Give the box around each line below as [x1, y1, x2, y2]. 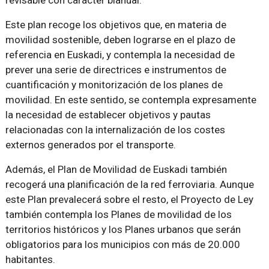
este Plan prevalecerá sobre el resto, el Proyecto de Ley [5, 193, 253, 205]
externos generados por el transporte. [5, 139, 176, 151]
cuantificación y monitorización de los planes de [5, 79, 223, 91]
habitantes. [5, 253, 55, 265]
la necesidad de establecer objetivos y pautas [5, 109, 211, 121]
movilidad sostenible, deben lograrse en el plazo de [5, 34, 235, 46]
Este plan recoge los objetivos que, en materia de [5, 19, 226, 31]
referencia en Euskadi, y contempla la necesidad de [5, 49, 235, 61]
